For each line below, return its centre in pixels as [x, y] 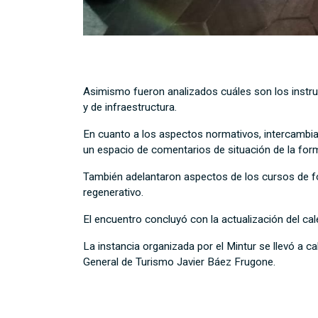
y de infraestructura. [130, 108]
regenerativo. [113, 193]
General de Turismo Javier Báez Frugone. [179, 262]
